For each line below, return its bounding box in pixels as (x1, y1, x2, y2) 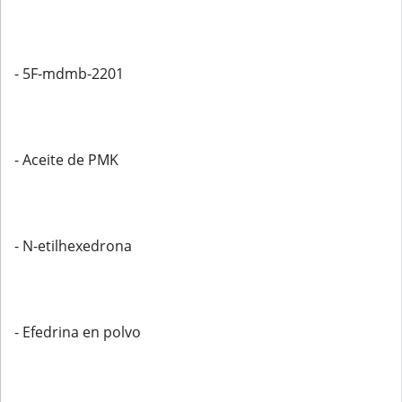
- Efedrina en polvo (14, 322, 141, 342)
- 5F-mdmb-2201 (14, 64, 124, 83)
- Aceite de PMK (14, 150, 118, 170)
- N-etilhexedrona (14, 236, 132, 256)
